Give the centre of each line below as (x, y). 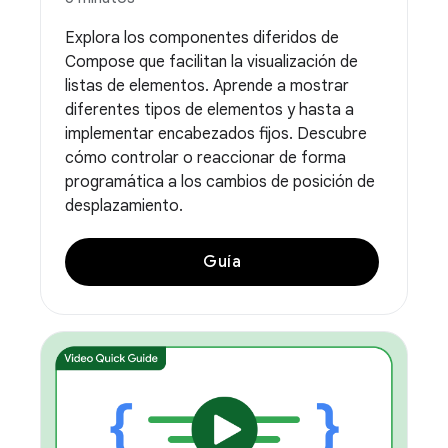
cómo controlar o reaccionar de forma (205, 157)
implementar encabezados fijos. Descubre (216, 133)
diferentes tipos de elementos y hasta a (209, 109)
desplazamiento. (124, 205)
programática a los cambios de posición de (220, 181)
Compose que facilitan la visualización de (211, 61)
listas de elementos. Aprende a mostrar (207, 85)
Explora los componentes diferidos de (202, 37)
